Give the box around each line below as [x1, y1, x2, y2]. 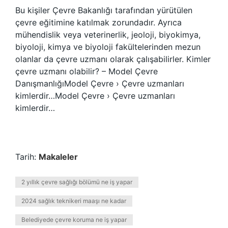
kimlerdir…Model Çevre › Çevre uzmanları [15, 91, 175, 101]
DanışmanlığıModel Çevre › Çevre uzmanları [15, 78, 184, 89]
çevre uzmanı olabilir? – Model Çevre [15, 66, 158, 76]
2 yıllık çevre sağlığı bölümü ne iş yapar [21, 178, 132, 186]
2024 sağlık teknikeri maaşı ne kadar [21, 197, 126, 205]
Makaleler [39, 152, 78, 162]
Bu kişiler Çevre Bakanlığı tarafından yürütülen [15, 5, 192, 15]
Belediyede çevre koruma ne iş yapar [21, 216, 127, 223]
